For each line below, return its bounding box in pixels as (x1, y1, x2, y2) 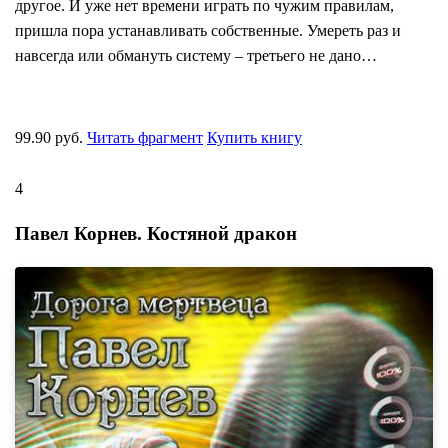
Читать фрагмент (87, 128, 203, 146)
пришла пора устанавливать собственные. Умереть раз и (15, 21, 401, 39)
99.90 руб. (15, 128, 87, 146)
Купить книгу (207, 128, 302, 146)
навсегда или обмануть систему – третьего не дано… (15, 46, 377, 64)
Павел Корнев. (15, 223, 147, 245)
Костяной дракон (147, 223, 297, 245)
